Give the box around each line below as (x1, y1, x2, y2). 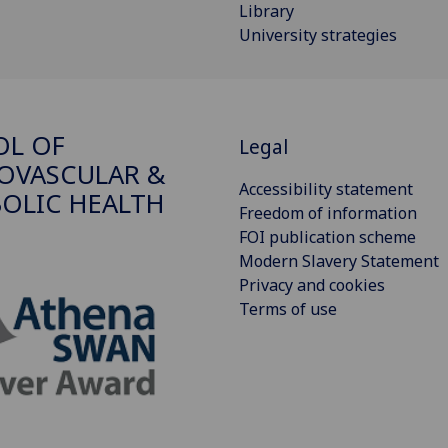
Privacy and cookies (239, 273, 385, 296)
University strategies (239, 23, 397, 46)
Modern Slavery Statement (239, 249, 439, 272)
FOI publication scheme (239, 225, 416, 248)
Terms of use (239, 297, 337, 320)
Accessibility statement (239, 177, 413, 200)
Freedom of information (239, 201, 417, 224)
